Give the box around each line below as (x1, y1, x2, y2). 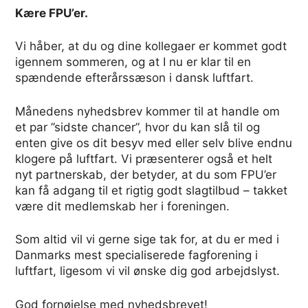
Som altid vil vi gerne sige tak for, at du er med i (15, 232, 280, 247)
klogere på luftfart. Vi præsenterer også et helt (15, 151, 273, 166)
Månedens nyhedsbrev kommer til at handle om (15, 104, 280, 118)
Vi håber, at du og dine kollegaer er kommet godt (15, 39, 287, 54)
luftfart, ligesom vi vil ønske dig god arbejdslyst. (15, 264, 280, 278)
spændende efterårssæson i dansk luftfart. (15, 71, 254, 85)
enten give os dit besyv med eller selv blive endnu (15, 135, 293, 150)
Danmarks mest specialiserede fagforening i (15, 248, 258, 263)
